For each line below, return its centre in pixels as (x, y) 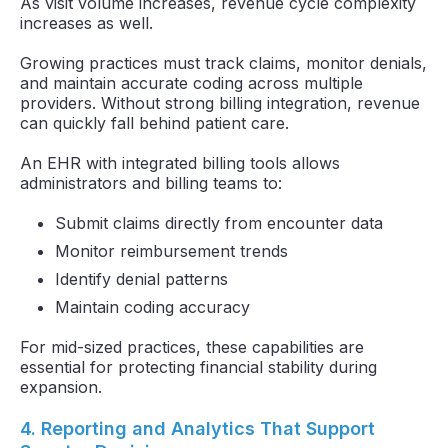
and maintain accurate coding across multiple (191, 82)
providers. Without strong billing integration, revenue (220, 102)
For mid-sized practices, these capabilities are (192, 346)
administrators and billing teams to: (151, 182)
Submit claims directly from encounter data (219, 222)
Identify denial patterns (141, 278)
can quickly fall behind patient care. (154, 122)
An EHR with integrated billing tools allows (180, 162)
